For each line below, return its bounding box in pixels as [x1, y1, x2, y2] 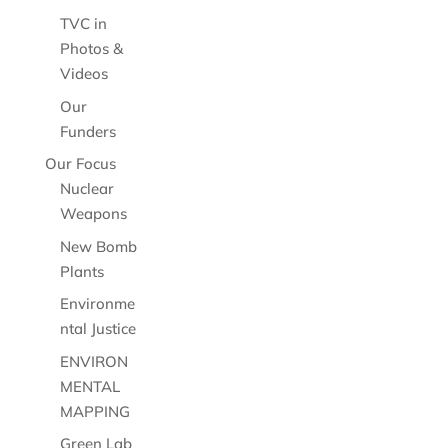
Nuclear [59, 179, 114, 198]
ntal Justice [59, 319, 136, 338]
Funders [59, 121, 116, 141]
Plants [59, 261, 104, 281]
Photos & [59, 39, 123, 58]
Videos [59, 64, 108, 83]
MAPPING [59, 401, 130, 421]
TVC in [59, 14, 107, 33]
